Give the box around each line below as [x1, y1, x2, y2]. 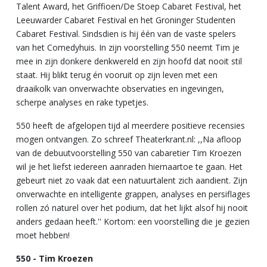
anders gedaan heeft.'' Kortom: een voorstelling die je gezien [16, 215, 250, 227]
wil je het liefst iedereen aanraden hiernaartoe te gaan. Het [16, 160, 243, 172]
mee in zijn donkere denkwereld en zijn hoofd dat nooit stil [16, 55, 242, 67]
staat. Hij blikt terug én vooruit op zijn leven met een [16, 69, 218, 80]
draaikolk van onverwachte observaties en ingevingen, [16, 82, 224, 94]
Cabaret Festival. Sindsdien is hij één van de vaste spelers [16, 27, 236, 39]
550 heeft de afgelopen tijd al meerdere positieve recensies [16, 119, 245, 131]
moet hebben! [16, 229, 70, 241]
